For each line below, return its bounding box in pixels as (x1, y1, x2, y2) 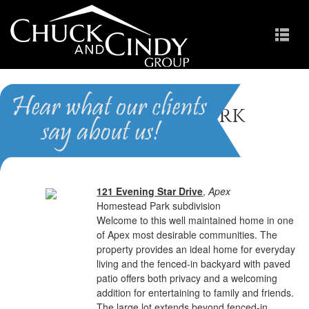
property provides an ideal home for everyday (97, 242, 296, 256)
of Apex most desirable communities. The (97, 228, 278, 241)
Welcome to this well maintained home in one (97, 213, 295, 227)
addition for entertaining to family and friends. (97, 286, 295, 299)
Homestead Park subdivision (97, 199, 221, 212)
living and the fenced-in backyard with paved (97, 257, 291, 270)
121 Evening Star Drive (97, 184, 203, 198)
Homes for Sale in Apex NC (10, 132, 227, 152)
